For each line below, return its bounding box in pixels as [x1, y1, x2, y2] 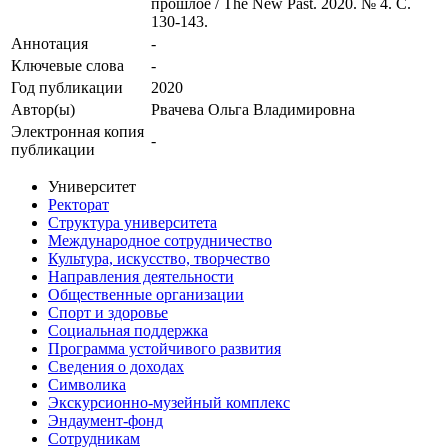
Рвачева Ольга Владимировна [151, 101, 355, 119]
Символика [48, 376, 126, 394]
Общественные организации [48, 286, 244, 304]
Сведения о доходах [48, 358, 184, 376]
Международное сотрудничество [48, 232, 272, 250]
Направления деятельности [48, 268, 234, 286]
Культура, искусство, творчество [48, 250, 270, 268]
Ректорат [48, 196, 109, 214]
